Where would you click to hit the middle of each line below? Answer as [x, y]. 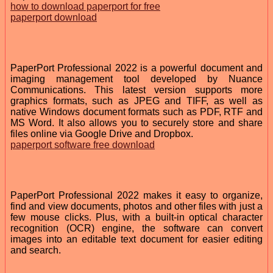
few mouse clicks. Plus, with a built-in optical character [136, 217]
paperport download [54, 17]
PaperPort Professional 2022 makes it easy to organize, [136, 195]
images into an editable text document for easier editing [136, 239]
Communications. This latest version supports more [136, 90]
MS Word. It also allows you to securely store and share [136, 122]
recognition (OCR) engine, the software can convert [136, 228]
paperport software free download [83, 144]
